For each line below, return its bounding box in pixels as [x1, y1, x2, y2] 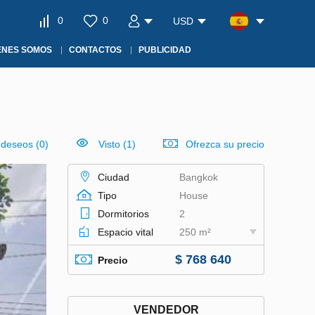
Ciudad [98, 172, 129, 183]
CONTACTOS [69, 45, 122, 55]
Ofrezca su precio [186, 139, 264, 150]
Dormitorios [98, 208, 149, 219]
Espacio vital [98, 226, 153, 238]
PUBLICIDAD [139, 45, 191, 55]
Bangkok [179, 172, 218, 183]
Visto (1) [98, 139, 136, 150]
